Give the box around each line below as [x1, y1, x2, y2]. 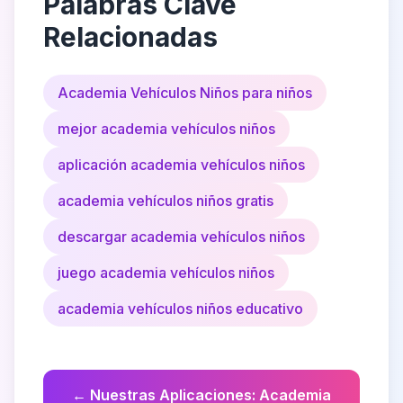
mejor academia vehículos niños [58, 120, 275, 138]
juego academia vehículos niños [58, 264, 274, 282]
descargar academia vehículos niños [58, 228, 305, 246]
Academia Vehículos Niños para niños [58, 84, 312, 102]
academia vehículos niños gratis [58, 192, 273, 210]
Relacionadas [43, 21, 218, 53]
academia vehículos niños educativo [58, 300, 303, 318]
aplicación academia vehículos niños [58, 156, 305, 174]
